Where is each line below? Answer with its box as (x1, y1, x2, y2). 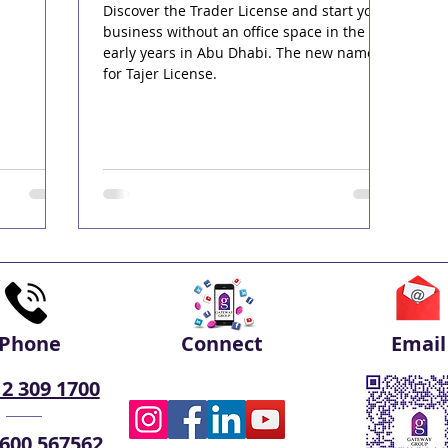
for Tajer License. (103, 64, 217, 83)
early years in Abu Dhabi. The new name (103, 43, 375, 62)
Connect (180, 330, 263, 357)
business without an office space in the (103, 22, 365, 41)
